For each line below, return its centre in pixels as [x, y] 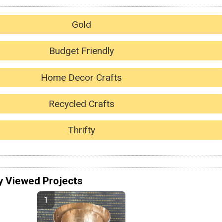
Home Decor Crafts [81, 77]
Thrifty [81, 130]
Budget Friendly [81, 51]
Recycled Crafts [81, 104]
